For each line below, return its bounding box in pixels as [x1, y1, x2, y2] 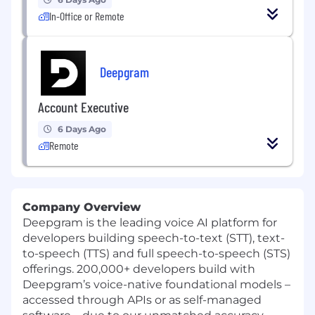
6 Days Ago [58, 123, 106, 134]
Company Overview [22, 200, 141, 214]
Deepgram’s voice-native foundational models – [22, 277, 290, 291]
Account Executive [38, 98, 129, 115]
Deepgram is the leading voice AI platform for [22, 215, 277, 229]
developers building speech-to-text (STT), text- [22, 231, 285, 245]
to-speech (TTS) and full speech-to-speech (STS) [22, 246, 290, 260]
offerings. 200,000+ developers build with [22, 262, 255, 276]
